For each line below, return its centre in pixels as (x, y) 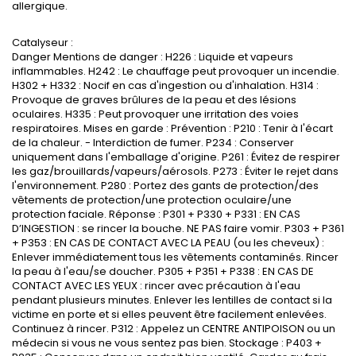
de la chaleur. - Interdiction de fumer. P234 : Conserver (153, 142)
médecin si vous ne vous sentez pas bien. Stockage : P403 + (167, 342)
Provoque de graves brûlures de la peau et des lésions (154, 99)
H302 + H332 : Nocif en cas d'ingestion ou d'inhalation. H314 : (165, 85)
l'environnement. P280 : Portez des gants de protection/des (165, 185)
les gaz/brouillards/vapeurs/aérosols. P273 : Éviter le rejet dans (175, 171)
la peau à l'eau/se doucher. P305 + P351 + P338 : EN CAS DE (163, 271)
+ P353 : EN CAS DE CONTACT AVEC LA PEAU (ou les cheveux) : (168, 242)
